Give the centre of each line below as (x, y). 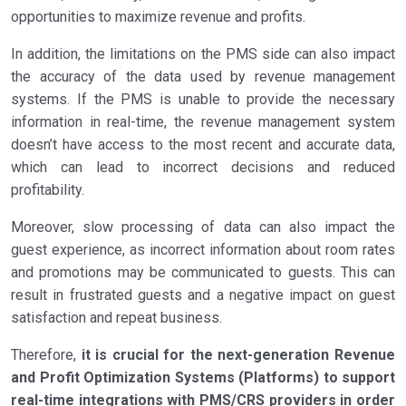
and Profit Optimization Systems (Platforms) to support (203, 378)
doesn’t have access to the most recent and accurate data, (203, 145)
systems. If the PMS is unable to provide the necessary (203, 100)
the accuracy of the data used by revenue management (203, 77)
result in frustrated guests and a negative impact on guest (203, 295)
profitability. (48, 190)
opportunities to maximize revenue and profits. (158, 17)
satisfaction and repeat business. (116, 318)
